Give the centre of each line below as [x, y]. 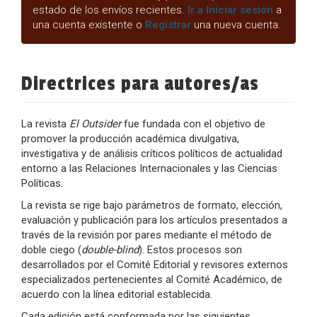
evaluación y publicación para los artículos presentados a [154, 220]
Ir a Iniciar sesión [230, 10]
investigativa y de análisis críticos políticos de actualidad [152, 154]
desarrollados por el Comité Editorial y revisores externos [155, 265]
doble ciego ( [51, 250]
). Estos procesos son [190, 250]
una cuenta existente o [89, 25]
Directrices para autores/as [140, 84]
